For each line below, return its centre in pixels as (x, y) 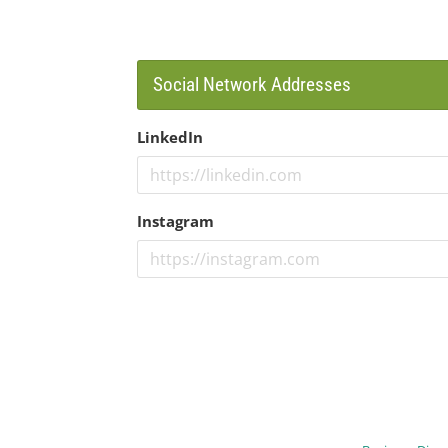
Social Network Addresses (252, 84)
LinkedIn (170, 136)
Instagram (175, 220)
